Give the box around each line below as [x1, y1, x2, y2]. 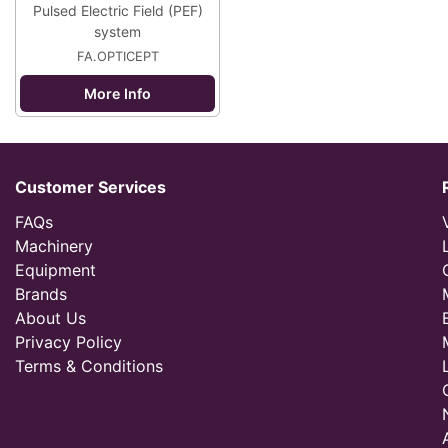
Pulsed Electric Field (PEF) [32, 2, 203, 19]
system [94, 23, 141, 40]
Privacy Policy [15, 332, 122, 352]
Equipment [15, 260, 96, 280]
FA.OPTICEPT [76, 49, 159, 64]
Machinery [15, 236, 93, 256]
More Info [84, 85, 151, 102]
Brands [15, 284, 67, 304]
